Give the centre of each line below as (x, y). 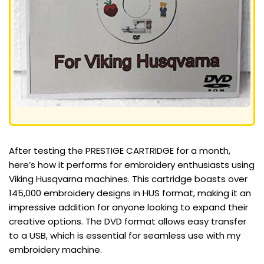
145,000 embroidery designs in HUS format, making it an (130, 193)
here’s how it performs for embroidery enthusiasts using (132, 165)
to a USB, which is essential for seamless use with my (125, 236)
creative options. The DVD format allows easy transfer (128, 222)
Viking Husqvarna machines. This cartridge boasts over (128, 179)
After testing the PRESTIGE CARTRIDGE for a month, (120, 151)
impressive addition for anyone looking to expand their (128, 207)
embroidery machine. (55, 250)
